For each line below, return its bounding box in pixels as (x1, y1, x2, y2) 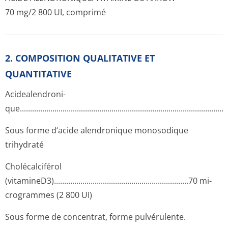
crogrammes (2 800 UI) (5, 189, 92, 201)
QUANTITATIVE (5, 68, 72, 80)
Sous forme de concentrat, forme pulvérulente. (5, 211, 186, 222)
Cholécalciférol (5, 161, 62, 172)
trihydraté (5, 139, 44, 150)
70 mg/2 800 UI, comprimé (5, 7, 106, 18)
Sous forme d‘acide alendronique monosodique (5, 125, 188, 136)
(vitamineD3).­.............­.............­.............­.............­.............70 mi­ (5, 175, 212, 186)
